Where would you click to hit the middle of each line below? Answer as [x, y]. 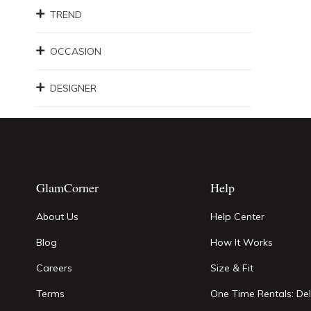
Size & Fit [232, 268]
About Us [57, 217]
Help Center [238, 217]
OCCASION [76, 51]
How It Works [242, 242]
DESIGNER [73, 88]
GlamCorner [67, 187]
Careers [54, 268]
